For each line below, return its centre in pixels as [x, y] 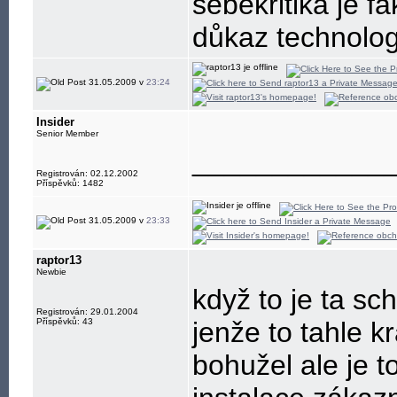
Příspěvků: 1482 [70, 183]
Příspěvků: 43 [65, 321]
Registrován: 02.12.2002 [87, 173]
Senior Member [67, 133]
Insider [55, 122]
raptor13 [59, 260]
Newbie [51, 272]
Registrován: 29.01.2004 [87, 311]
